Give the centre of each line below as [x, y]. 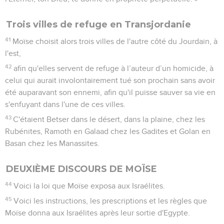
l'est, [13, 53]
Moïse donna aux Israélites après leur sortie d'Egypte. [97, 213]
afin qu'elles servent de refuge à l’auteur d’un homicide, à [114, 68]
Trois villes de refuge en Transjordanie [98, 24]
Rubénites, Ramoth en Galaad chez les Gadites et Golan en [108, 131]
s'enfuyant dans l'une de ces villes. [65, 104]
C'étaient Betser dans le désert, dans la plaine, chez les [109, 119]
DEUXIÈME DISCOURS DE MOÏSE [81, 169]
